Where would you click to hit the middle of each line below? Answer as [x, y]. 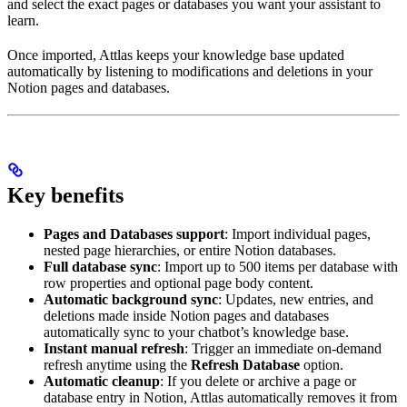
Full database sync [100, 267]
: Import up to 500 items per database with [278, 267]
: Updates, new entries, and [296, 300]
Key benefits [65, 196]
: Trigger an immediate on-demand [283, 349]
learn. [23, 21]
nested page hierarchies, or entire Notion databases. [190, 251]
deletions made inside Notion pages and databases [186, 316]
